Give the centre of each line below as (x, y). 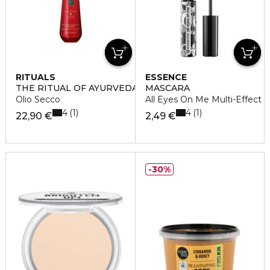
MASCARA (167, 88)
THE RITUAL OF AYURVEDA (77, 88)
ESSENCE (166, 77)
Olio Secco (38, 99)
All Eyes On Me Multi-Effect (203, 99)
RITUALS (36, 77)
